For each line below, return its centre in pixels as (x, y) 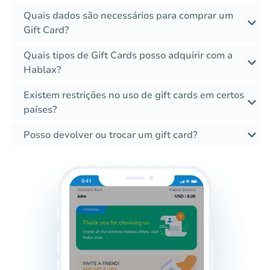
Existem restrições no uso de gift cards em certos (134, 96)
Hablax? (42, 70)
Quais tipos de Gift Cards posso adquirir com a (128, 56)
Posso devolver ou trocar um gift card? (110, 135)
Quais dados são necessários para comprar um (128, 16)
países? (40, 110)
